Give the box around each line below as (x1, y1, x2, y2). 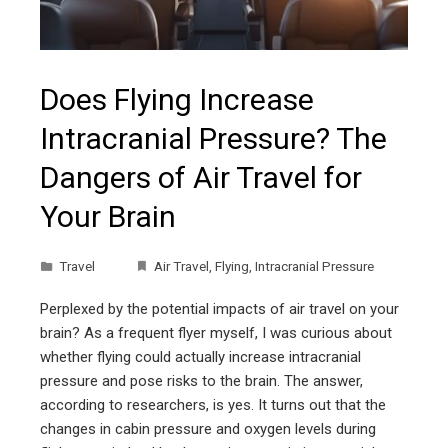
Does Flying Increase (40, 82, 314, 118)
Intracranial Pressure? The (40, 121, 387, 157)
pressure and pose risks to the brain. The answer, (40, 372, 363, 391)
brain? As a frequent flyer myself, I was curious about (40, 324, 392, 343)
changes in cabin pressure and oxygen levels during (40, 420, 376, 439)
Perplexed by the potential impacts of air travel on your (40, 300, 399, 319)
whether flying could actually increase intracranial (40, 348, 361, 367)
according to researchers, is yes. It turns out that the (40, 396, 386, 415)
